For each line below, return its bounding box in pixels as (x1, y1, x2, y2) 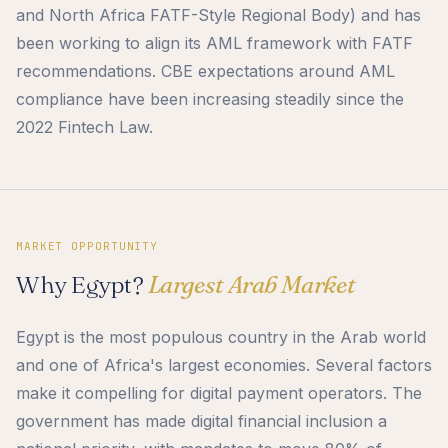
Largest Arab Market (147, 270, 356, 300)
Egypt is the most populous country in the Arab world (16, 327, 426, 348)
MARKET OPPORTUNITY (16, 239, 159, 254)
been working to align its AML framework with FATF (16, 33, 413, 54)
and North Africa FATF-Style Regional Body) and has (16, 5, 421, 26)
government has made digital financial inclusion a (16, 411, 387, 432)
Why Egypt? (16, 270, 148, 300)
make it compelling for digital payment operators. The (16, 383, 422, 404)
